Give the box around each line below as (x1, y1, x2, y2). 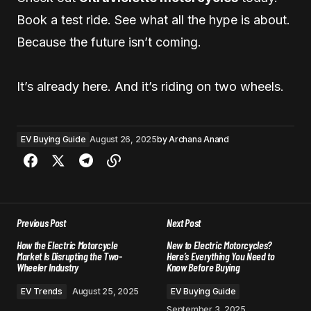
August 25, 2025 (72, 285, 140, 296)
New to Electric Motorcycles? (167, 237, 272, 251)
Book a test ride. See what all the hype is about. (17, 12, 290, 27)
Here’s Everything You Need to (167, 249, 275, 262)
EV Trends (21, 285, 62, 296)
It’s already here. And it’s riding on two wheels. (17, 78, 284, 94)
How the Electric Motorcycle (17, 237, 118, 251)
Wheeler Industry (17, 260, 78, 274)
